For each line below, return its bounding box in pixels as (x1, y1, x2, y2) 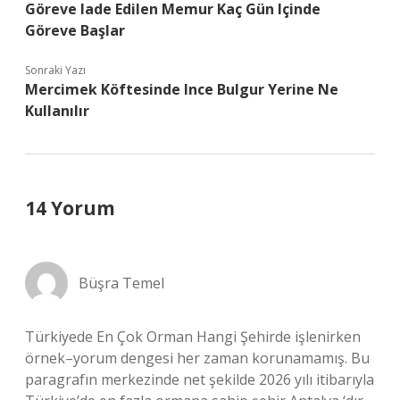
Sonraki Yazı (25, 62, 86, 78)
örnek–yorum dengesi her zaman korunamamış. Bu (25, 348, 370, 368)
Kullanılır (25, 101, 89, 121)
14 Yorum (25, 196, 115, 221)
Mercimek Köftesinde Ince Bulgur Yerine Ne (25, 79, 338, 99)
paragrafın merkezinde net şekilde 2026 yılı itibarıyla (25, 370, 374, 389)
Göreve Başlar (25, 21, 125, 40)
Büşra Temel (79, 273, 164, 293)
